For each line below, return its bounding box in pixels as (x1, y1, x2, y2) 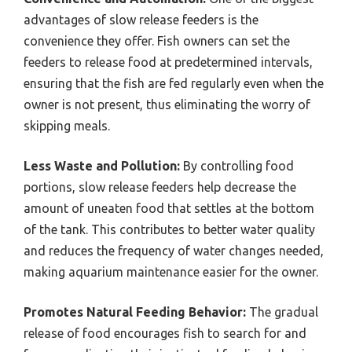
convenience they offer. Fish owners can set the (24, 33, 290, 48)
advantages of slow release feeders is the (24, 12, 258, 27)
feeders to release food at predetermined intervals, (24, 54, 313, 69)
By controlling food (180, 158, 294, 173)
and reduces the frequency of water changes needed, (24, 243, 324, 258)
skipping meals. (24, 118, 110, 133)
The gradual (246, 304, 318, 319)
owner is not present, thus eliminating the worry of (24, 97, 310, 112)
